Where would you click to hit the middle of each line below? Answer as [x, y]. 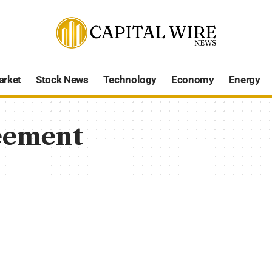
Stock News [62, 80]
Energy [244, 80]
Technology [130, 80]
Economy [193, 80]
